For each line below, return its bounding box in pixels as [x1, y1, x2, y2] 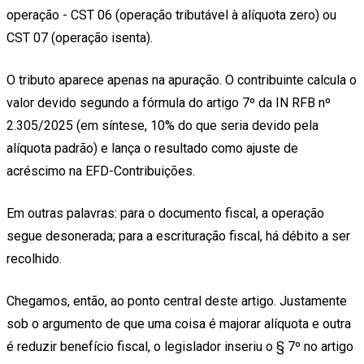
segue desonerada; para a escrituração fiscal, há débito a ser [6, 227, 350, 244]
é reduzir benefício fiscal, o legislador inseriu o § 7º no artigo [6, 338, 353, 354]
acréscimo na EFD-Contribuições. [6, 162, 195, 179]
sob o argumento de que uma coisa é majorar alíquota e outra [6, 315, 351, 331]
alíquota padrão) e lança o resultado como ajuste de [6, 140, 298, 156]
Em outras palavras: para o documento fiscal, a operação [6, 205, 324, 221]
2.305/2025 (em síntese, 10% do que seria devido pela [6, 117, 318, 133]
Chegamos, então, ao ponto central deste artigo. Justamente [6, 292, 347, 309]
